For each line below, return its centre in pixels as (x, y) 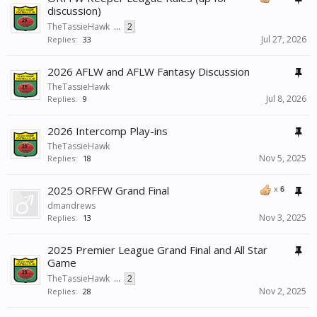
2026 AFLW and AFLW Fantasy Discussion (149, 72)
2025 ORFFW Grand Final (108, 191)
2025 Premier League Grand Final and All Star (157, 250)
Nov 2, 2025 (283, 292)
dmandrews (71, 206)
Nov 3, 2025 (283, 218)
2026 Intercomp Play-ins (108, 131)
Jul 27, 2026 (284, 40)
